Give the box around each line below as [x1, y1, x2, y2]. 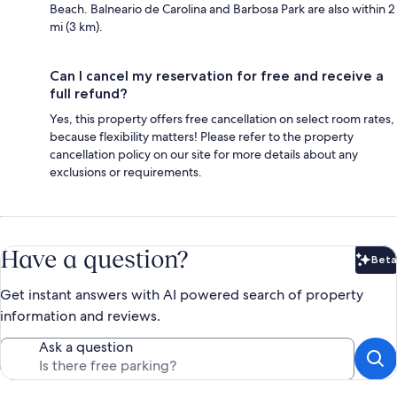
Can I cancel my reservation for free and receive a [50, 66, 384, 84]
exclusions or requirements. [50, 163, 202, 180]
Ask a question [39, 337, 133, 356]
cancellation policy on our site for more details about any [50, 145, 358, 162]
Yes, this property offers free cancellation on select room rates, [50, 110, 394, 127]
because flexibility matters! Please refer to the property [50, 128, 354, 144]
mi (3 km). [50, 18, 103, 35]
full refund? [50, 84, 128, 102]
